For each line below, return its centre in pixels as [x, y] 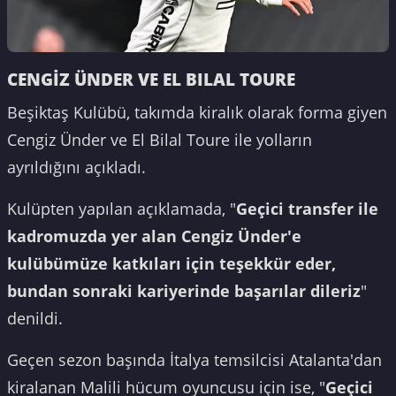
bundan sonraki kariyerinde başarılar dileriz [184, 290]
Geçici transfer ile [307, 208]
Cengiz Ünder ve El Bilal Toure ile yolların [160, 139]
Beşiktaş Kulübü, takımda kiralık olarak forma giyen [197, 112]
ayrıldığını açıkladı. [76, 167]
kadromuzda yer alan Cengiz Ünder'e [154, 236]
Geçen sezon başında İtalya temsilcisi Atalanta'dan [194, 359]
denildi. [35, 318]
